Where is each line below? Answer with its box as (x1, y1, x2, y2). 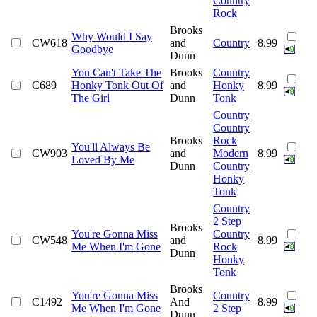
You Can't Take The (71, 66, 161, 79)
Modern (213, 146, 248, 159)
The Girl (71, 91, 110, 104)
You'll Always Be (71, 140, 150, 153)
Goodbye (71, 42, 113, 55)
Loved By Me (71, 153, 134, 166)
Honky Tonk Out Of (71, 79, 163, 91)
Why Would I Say (71, 30, 152, 42)
